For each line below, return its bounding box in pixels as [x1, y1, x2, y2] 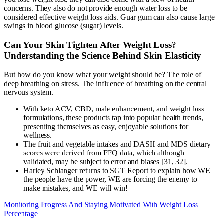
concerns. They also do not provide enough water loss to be [4, 4, 187, 13]
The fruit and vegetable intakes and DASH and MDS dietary [23, 139, 211, 148]
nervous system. [4, 88, 53, 96]
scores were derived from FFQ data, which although [23, 148, 184, 157]
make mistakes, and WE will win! [23, 183, 128, 192]
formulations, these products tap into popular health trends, [23, 113, 203, 122]
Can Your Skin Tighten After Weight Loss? [4, 39, 176, 50]
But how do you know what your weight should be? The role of [4, 70, 201, 79]
